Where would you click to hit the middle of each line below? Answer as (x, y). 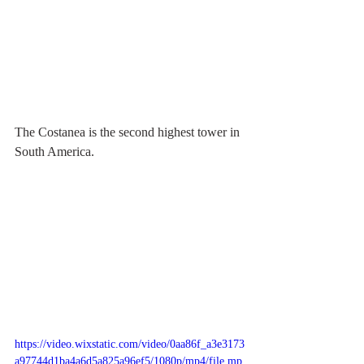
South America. (54, 152)
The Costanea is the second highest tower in (129, 132)
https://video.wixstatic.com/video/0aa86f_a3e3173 (130, 344)
